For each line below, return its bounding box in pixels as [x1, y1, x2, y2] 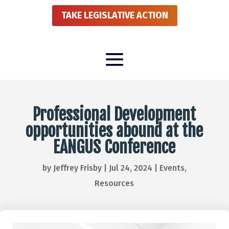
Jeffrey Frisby [53, 163, 102, 173]
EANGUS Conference [53, 136, 176, 157]
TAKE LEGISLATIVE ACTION [61, 10, 168, 21]
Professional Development [33, 104, 196, 125]
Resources [95, 178, 134, 188]
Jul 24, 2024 [108, 163, 152, 173]
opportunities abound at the [26, 120, 203, 141]
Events [159, 163, 185, 173]
